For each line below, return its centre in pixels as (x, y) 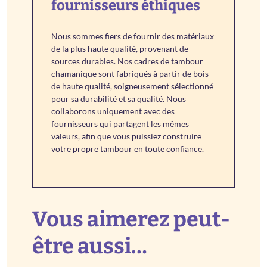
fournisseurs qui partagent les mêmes (120, 124)
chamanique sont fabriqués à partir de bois (130, 74)
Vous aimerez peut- (131, 220)
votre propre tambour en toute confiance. (128, 149)
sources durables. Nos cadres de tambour (128, 61)
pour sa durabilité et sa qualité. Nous (119, 99)
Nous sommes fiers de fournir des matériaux (133, 36)
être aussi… (90, 246)
